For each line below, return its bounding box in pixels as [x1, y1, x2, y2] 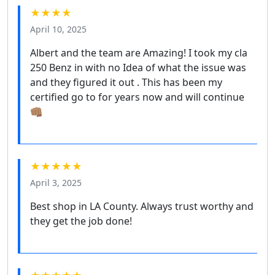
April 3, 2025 [30, 176, 82, 188]
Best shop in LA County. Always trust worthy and [30, 199, 254, 213]
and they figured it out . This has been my [30, 75, 222, 89]
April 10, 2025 [30, 23, 87, 35]
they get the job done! [30, 214, 132, 228]
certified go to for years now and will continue [30, 90, 244, 104]
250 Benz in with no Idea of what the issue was [30, 60, 246, 74]
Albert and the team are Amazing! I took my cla [30, 45, 247, 60]
